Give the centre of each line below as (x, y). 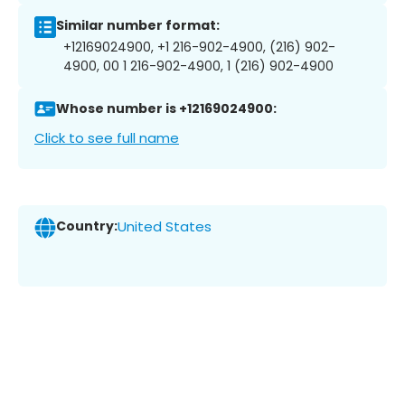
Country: (87, 226)
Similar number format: (138, 26)
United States (165, 227)
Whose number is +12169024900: (166, 109)
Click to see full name (107, 137)
